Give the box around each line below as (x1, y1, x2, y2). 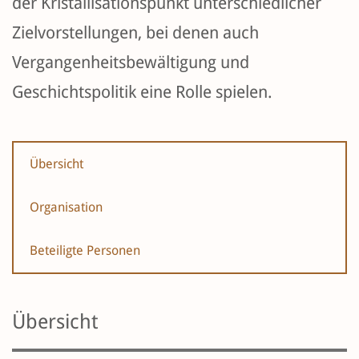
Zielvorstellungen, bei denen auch (12, 22, 259, 43)
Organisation (30, 200, 103, 216)
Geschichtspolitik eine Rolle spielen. (12, 82, 272, 103)
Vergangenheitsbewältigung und (12, 52, 249, 73)
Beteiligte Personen (30, 243, 140, 259)
